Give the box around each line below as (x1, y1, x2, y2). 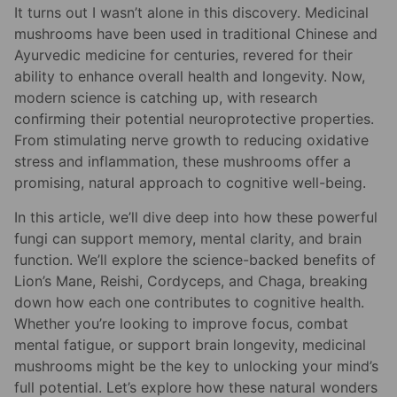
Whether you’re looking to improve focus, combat (14, 314, 348, 332)
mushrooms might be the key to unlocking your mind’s (14, 356, 378, 375)
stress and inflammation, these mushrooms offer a (14, 152, 351, 171)
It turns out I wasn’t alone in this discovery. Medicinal (14, 4, 369, 22)
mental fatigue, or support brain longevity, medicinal (14, 335, 366, 354)
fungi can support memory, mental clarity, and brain (14, 229, 362, 247)
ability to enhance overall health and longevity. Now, (14, 67, 365, 86)
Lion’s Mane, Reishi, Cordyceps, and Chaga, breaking (14, 271, 368, 290)
